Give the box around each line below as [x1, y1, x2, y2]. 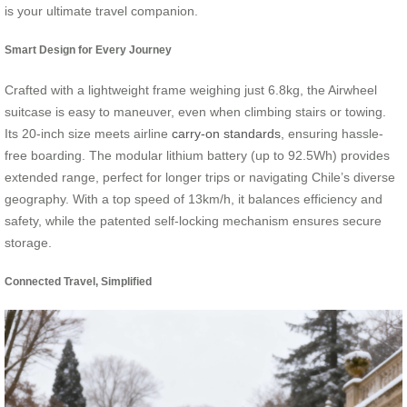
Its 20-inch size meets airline [5, 125, 172, 141]
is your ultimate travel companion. [5, 3, 198, 18]
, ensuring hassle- [281, 125, 383, 141]
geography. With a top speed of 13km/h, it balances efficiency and [5, 191, 382, 206]
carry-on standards [172, 125, 281, 141]
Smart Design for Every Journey [5, 44, 172, 56]
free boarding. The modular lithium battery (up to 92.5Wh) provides [5, 147, 390, 163]
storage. [5, 234, 52, 250]
